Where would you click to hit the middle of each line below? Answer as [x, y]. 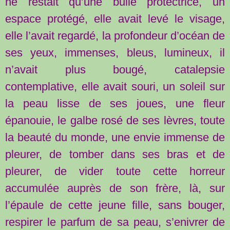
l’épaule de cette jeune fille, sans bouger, [115, 205]
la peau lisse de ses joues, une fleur [115, 103]
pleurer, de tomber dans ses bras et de [115, 154]
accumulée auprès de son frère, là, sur [115, 188]
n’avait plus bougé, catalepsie [115, 69]
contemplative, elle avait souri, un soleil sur [115, 86]
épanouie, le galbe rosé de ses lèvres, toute [115, 120]
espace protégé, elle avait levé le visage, [115, 18]
